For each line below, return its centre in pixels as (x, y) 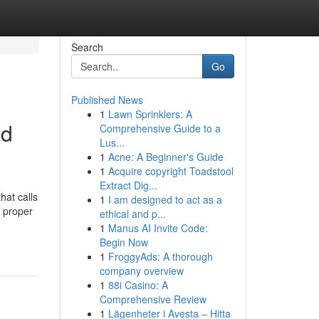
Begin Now (124, 242)
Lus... (112, 142)
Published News (107, 100)
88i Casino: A (138, 285)
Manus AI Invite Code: (158, 228)
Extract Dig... (128, 185)
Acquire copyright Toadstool (171, 171)
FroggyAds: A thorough (160, 256)
